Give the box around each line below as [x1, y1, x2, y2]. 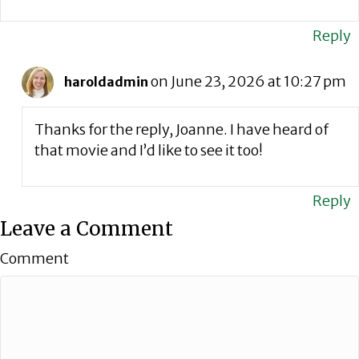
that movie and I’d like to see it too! [34, 141, 263, 159]
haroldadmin [63, 74, 148, 91]
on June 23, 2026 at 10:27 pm [150, 72, 346, 91]
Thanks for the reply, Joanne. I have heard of [34, 120, 329, 139]
